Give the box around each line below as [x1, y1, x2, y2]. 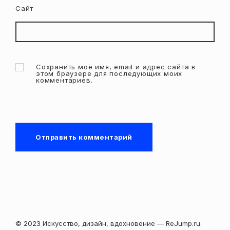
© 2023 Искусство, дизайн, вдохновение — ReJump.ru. [15, 219, 202, 228]
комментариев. [36, 76, 93, 85]
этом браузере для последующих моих [36, 69, 183, 78]
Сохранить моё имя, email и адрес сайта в [36, 63, 196, 71]
